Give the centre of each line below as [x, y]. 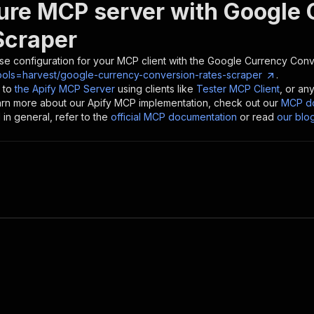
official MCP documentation [174, 117]
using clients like [156, 89]
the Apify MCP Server [65, 89]
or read [257, 117]
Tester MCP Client [238, 89]
